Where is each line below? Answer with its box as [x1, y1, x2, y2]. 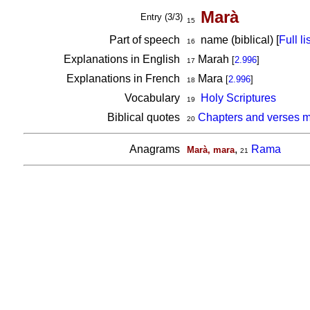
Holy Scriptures [200, 92, 276, 104]
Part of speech [109, 34, 183, 46]
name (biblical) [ [194, 34, 279, 46]
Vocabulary [124, 92, 183, 104]
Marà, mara [186, 145, 235, 155]
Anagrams [129, 143, 183, 155]
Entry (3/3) [140, 12, 183, 22]
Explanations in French [66, 73, 183, 84]
